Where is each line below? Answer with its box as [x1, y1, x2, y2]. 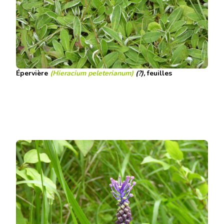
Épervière [16, 68, 48, 78]
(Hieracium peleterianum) [50, 68, 135, 78]
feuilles [147, 68, 172, 78]
